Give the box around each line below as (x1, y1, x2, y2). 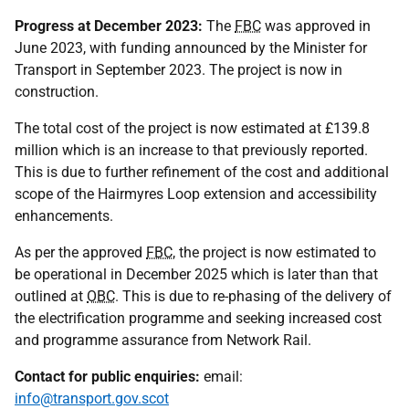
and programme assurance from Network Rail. (15, 331, 311, 349)
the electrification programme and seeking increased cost (15, 309, 382, 327)
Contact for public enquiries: (15, 368, 200, 385)
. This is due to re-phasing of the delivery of (115, 288, 392, 305)
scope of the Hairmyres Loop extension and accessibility (15, 185, 377, 203)
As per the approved (15, 244, 146, 261)
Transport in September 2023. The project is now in (15, 61, 342, 79)
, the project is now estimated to (173, 244, 376, 261)
